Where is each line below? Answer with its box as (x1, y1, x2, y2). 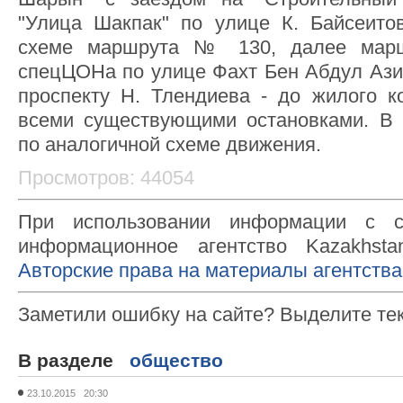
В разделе (18, 350, 130, 371)
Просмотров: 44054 (18, 166, 194, 189)
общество (130, 350, 223, 371)
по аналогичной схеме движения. (18, 133, 321, 156)
